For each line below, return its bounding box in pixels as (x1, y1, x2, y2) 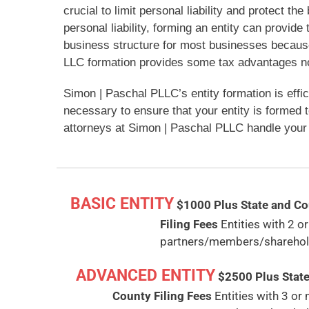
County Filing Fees (112, 289, 212, 303)
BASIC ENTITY (70, 195, 174, 213)
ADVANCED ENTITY (76, 266, 215, 285)
